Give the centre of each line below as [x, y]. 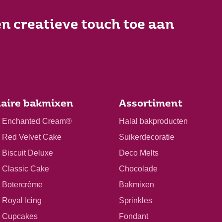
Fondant [134, 216]
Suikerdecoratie [147, 137]
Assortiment [151, 104]
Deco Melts [139, 153]
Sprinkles [136, 200]
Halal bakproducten [153, 121]
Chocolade [138, 168]
